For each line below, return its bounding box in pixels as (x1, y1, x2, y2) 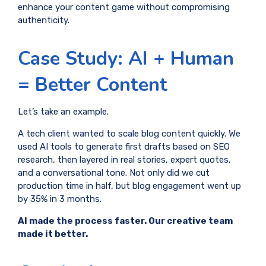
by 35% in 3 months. (18, 194, 102, 205)
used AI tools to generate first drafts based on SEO (18, 141, 230, 153)
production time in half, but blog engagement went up (18, 180, 241, 192)
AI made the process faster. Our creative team (18, 216, 233, 227)
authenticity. (18, 14, 69, 26)
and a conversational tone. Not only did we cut (18, 167, 210, 179)
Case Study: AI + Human (18, 45, 234, 72)
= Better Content (18, 71, 167, 98)
